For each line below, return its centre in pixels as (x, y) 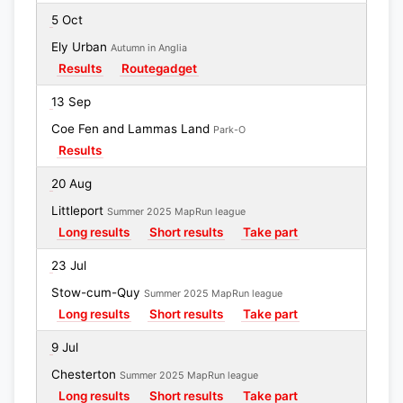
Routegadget (159, 68)
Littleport (79, 210)
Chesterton (85, 374)
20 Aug (72, 184)
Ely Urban (81, 47)
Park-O (229, 130)
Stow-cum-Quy (98, 292)
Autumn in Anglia (149, 48)
